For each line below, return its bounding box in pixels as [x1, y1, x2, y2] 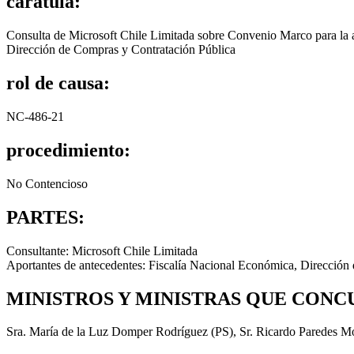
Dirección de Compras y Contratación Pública [6, 43, 235, 57]
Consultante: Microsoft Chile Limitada [6, 243, 198, 258]
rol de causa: [6, 73, 110, 94]
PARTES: [6, 206, 85, 228]
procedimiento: [6, 139, 130, 160]
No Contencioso [6, 176, 88, 190]
